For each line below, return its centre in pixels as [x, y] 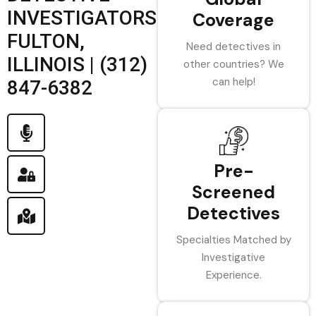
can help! [233, 82]
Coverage [233, 20]
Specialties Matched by [233, 240]
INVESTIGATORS [82, 18]
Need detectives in [233, 47]
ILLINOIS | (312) [77, 65]
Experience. [233, 275]
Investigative [233, 257]
